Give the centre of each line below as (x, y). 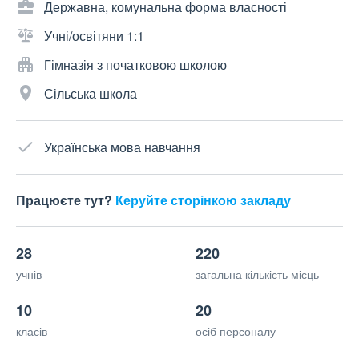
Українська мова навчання (122, 147)
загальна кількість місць (257, 274)
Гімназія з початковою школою (135, 65)
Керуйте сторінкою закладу (203, 200)
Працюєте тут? (66, 200)
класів (32, 331)
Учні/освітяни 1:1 (94, 36)
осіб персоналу (236, 331)
